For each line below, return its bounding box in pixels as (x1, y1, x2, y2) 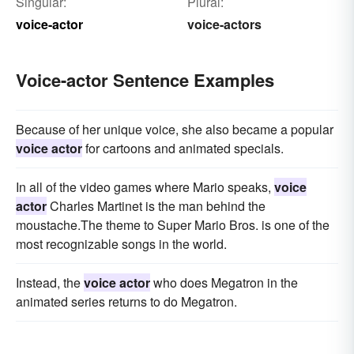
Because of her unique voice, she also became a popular (16, 120, 333, 139)
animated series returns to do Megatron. (16, 292, 237, 311)
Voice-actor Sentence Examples (16, 67, 274, 93)
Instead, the (16, 273, 84, 292)
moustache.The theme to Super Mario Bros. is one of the (16, 216, 330, 235)
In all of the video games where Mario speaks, (16, 178, 274, 197)
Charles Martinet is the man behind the (47, 197, 265, 216)
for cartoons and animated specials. (82, 139, 284, 158)
